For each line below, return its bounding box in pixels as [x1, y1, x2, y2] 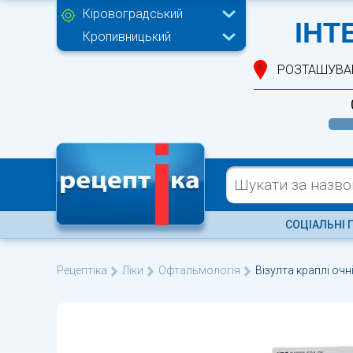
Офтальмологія [158, 264, 240, 277]
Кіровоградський [83, 6, 183, 21]
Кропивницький [83, 29, 171, 44]
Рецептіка [57, 264, 107, 277]
